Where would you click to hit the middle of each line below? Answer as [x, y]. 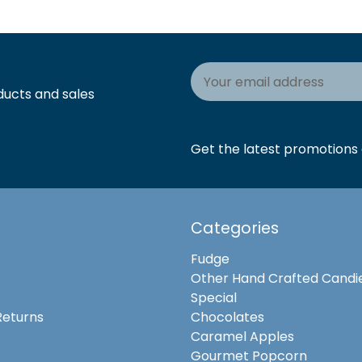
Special [214, 298]
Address [217, 91]
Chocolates [227, 317]
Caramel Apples [242, 337]
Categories [235, 228]
